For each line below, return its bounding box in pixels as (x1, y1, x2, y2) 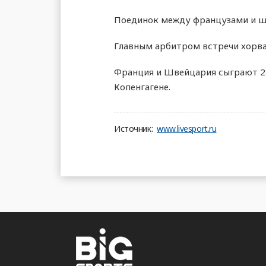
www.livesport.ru (157, 122, 217, 134)
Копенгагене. (114, 80, 170, 93)
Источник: (114, 122, 153, 134)
